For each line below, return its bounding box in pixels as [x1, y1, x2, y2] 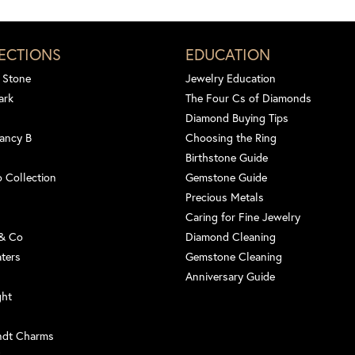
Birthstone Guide [185, 149, 268, 165]
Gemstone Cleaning [185, 248, 282, 264]
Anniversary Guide [185, 268, 275, 284]
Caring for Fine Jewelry [185, 208, 300, 224]
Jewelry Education [185, 70, 276, 86]
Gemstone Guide [185, 169, 267, 185]
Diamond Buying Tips [185, 109, 288, 125]
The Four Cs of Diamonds [185, 90, 311, 105]
